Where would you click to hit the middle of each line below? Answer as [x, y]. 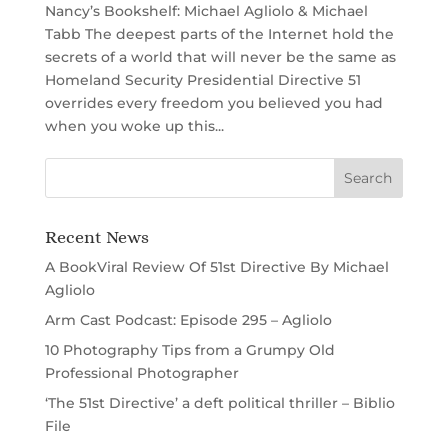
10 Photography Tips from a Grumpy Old [189, 350]
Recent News [96, 237]
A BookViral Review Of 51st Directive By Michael [216, 267]
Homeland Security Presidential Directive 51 [202, 80]
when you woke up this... [134, 126]
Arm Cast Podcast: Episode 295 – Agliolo [188, 320]
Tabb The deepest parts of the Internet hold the [219, 34]
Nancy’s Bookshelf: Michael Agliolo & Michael [206, 11]
